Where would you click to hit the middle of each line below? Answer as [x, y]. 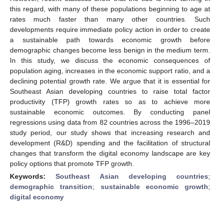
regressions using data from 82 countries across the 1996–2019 [110, 122]
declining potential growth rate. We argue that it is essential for [110, 81]
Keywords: [33, 176]
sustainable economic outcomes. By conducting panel [110, 112]
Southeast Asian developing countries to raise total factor [110, 91]
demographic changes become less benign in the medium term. [110, 50]
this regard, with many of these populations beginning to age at [110, 9]
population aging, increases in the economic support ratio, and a [110, 70]
